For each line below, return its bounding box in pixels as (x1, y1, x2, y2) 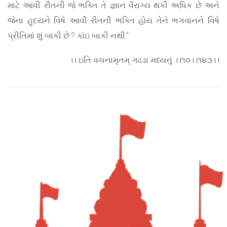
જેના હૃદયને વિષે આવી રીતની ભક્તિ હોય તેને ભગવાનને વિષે (8, 15, 219, 26)
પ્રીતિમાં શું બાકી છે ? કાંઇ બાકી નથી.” (8, 30, 129, 41)
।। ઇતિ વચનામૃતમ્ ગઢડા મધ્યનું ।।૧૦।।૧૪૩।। (69, 54, 219, 65)
